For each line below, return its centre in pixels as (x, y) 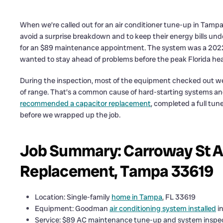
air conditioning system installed (163, 209)
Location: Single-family (73, 197)
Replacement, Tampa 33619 (116, 171)
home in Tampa (137, 197)
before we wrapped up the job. (70, 115)
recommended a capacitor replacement (85, 104)
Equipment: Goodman (72, 209)
